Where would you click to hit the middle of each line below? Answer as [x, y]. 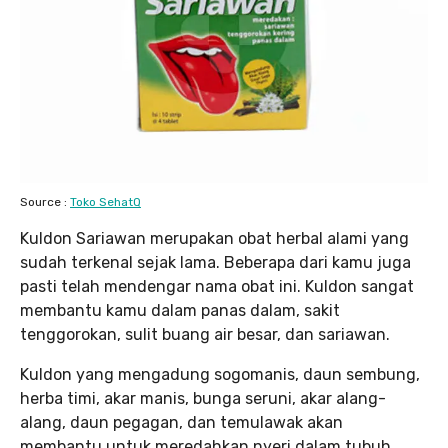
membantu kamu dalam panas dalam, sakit [180, 311]
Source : [45, 202]
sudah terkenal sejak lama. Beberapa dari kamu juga [215, 263]
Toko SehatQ [105, 202]
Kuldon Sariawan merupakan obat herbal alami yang [214, 239]
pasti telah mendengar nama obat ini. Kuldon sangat [217, 287]
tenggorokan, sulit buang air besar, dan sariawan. [205, 335]
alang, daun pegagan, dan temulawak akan [181, 423]
